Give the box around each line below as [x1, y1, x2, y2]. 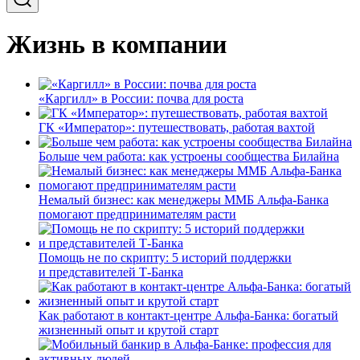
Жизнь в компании [6, 30, 227, 59]
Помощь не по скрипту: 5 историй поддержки [39, 250, 292, 264]
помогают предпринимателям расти [39, 207, 236, 221]
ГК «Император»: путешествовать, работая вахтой [39, 120, 315, 134]
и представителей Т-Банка [39, 264, 183, 279]
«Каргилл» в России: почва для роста [39, 91, 243, 105]
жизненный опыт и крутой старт [39, 322, 219, 337]
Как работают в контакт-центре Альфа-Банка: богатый [39, 308, 338, 322]
